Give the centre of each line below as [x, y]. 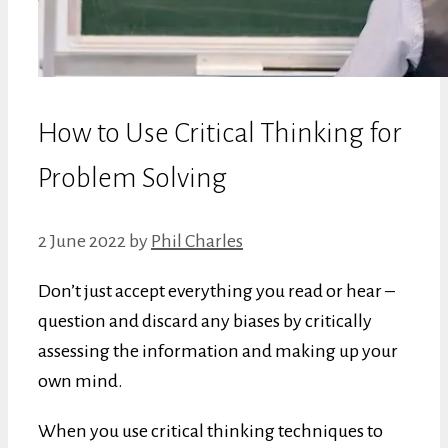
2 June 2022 [82, 240]
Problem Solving [132, 177]
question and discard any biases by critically [205, 320]
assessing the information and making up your [218, 350]
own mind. [80, 380]
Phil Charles [197, 240]
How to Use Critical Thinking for [220, 132]
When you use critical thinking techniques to [210, 430]
